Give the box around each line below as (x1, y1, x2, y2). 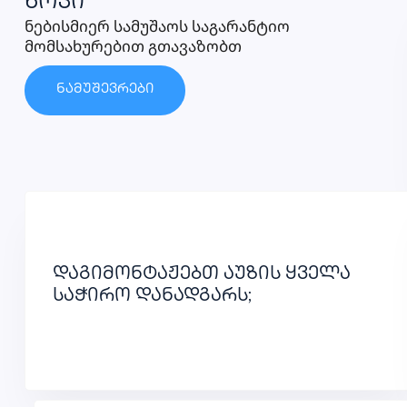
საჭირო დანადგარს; (53, 287, 252, 307)
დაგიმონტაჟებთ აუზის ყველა (53, 265, 351, 285)
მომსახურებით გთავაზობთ (25, 35, 242, 57)
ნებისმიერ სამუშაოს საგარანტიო (25, 15, 290, 37)
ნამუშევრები (56, 83, 154, 98)
